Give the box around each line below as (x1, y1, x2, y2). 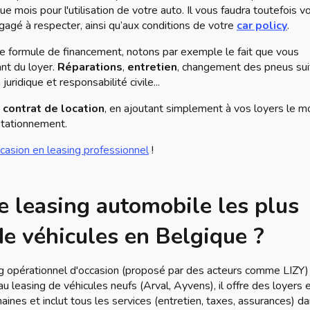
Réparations (57, 60, 122, 75)
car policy (237, 18, 287, 33)
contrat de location (3, 101, 104, 116)
